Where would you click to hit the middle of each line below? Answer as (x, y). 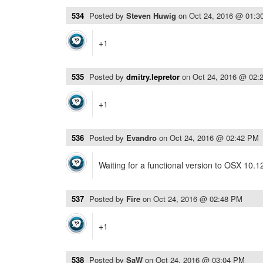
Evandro (143, 138)
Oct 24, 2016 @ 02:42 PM (214, 138)
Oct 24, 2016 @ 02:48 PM (198, 199)
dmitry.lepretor (153, 77)
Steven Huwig (152, 16)
